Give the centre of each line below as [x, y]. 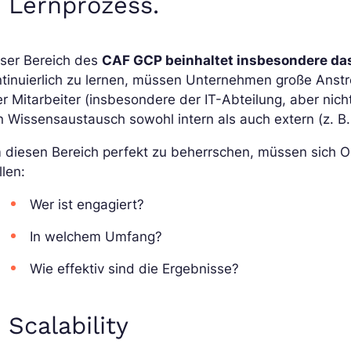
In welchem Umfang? [96, 236]
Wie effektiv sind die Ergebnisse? [135, 268]
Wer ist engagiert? [87, 204]
